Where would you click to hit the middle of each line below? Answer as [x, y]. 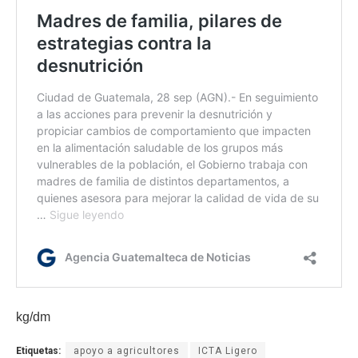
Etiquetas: [38, 350]
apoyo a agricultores [127, 350]
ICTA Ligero [228, 350]
